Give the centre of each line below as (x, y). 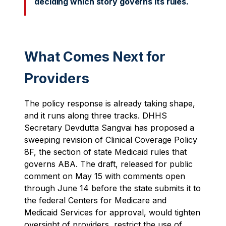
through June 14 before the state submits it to (112, 188)
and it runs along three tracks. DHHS (96, 115)
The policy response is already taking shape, (110, 103)
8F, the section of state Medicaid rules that (105, 152)
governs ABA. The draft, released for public (108, 164)
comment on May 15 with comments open (105, 176)
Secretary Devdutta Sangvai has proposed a (109, 127)
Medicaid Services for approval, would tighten (112, 212)
